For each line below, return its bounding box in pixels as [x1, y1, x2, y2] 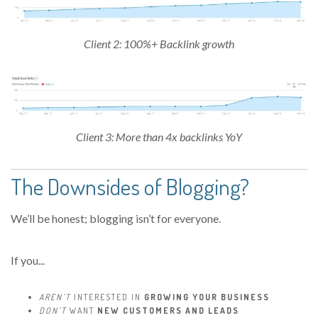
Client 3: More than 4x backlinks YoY [76, 129, 242, 143]
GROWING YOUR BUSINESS [144, 291, 270, 302]
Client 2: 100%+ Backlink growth [84, 36, 234, 50]
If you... [11, 253, 45, 267]
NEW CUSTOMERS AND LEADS [97, 305, 239, 316]
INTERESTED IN [71, 291, 144, 302]
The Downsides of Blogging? [11, 171, 249, 201]
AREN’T [39, 291, 71, 302]
